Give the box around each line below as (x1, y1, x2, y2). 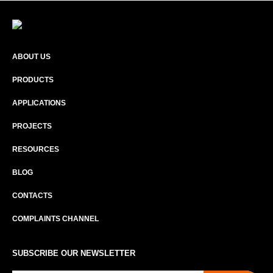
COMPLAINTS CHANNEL (12, 214, 99, 224)
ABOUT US (12, 52, 51, 62)
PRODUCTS (12, 76, 54, 85)
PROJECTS (12, 122, 52, 131)
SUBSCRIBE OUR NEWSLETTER (12, 249, 135, 258)
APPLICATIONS (12, 99, 66, 108)
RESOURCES (12, 145, 59, 154)
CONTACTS (12, 191, 52, 200)
